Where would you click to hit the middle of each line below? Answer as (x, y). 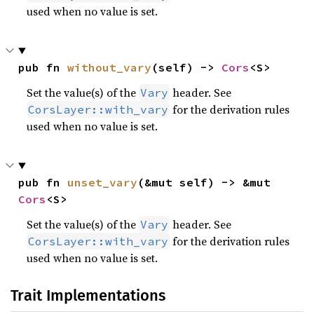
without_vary (110, 67)
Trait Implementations (88, 295)
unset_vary (103, 182)
